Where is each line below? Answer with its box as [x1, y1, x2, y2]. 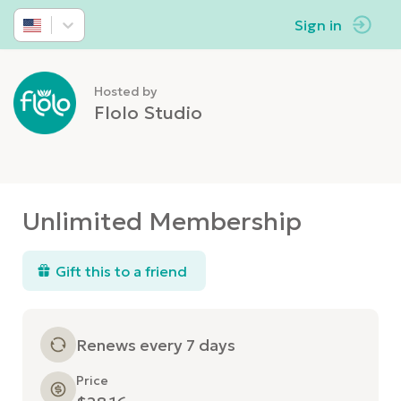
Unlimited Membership [22, 206, 302, 237]
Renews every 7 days [76, 334, 235, 355]
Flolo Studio [94, 101, 202, 124]
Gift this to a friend [55, 261, 187, 280]
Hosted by [94, 83, 157, 99]
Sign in [294, 15, 342, 34]
